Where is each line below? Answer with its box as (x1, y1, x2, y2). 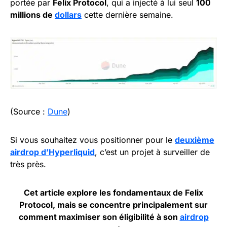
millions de (10, 10, 55, 20)
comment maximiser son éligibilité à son (18, 212, 180, 222)
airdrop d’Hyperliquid (10, 147, 95, 158)
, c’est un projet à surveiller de (95, 147, 210, 158)
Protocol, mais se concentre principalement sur (19, 200, 208, 210)
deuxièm (175, 135, 209, 145)
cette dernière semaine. (82, 10, 173, 20)
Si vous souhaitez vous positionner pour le (10, 135, 175, 145)
